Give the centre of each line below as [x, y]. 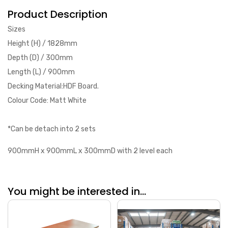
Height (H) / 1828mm [42, 43]
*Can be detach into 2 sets [52, 129]
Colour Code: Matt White [47, 100]
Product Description [58, 14]
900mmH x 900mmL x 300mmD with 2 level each [90, 151]
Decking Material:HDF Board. [53, 86]
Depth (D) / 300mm [40, 58]
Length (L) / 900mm [41, 72]
